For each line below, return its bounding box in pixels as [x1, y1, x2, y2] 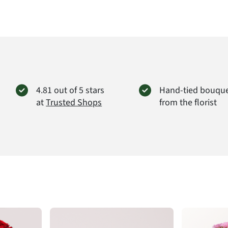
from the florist [159, 96, 217, 108]
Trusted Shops [46, 96, 102, 108]
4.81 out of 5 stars [36, 84, 105, 96]
